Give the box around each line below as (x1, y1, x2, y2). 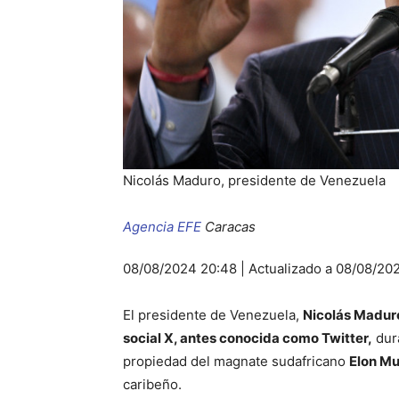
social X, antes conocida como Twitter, (123, 330, 372, 347)
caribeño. (123, 376, 182, 394)
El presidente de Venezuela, (123, 306, 303, 324)
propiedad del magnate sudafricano (123, 353, 349, 370)
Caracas (205, 218, 256, 236)
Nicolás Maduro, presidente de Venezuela (123, 172, 386, 190)
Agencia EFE (123, 218, 201, 236)
